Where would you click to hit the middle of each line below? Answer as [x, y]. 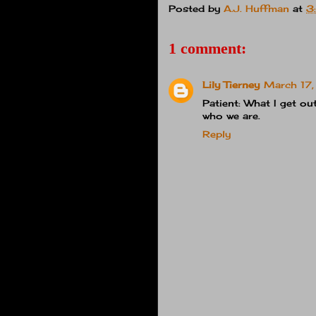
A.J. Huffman [256, 9]
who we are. [231, 115]
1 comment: [207, 48]
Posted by [196, 9]
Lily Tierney [231, 84]
